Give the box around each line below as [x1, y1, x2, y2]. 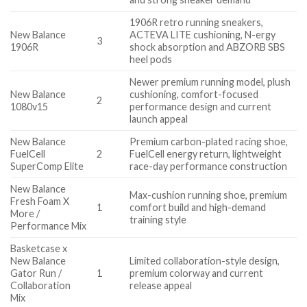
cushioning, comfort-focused [130, 88, 259, 101]
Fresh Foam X [10, 195, 69, 208]
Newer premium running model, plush [130, 76, 291, 88]
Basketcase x [10, 243, 67, 255]
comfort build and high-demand [130, 201, 267, 214]
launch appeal [130, 113, 188, 125]
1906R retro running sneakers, [130, 16, 264, 29]
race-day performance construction [130, 160, 288, 173]
